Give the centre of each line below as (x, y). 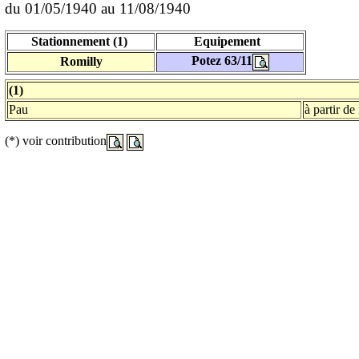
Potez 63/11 (222, 60)
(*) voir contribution (56, 141)
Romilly (81, 61)
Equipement (230, 41)
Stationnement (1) (81, 41)
